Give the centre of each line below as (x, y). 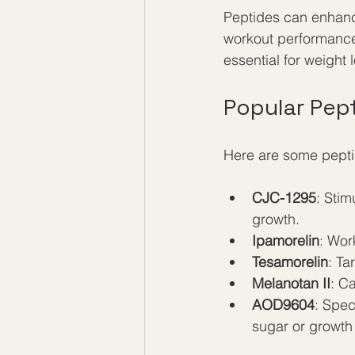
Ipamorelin (286, 240)
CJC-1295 (284, 198)
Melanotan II (291, 283)
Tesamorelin (290, 262)
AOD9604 (283, 305)
